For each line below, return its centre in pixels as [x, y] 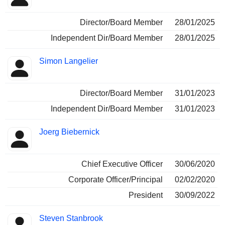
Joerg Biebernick [69, 132]
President [146, 195]
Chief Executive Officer [122, 164]
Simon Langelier [69, 61]
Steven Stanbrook [71, 218]
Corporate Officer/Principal [116, 180]
